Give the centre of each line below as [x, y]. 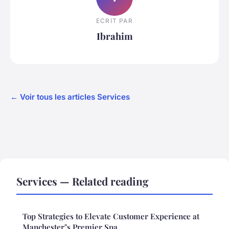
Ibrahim [114, 36]
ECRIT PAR [114, 21]
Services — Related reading [83, 181]
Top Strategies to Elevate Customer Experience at [111, 216]
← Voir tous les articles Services [70, 97]
